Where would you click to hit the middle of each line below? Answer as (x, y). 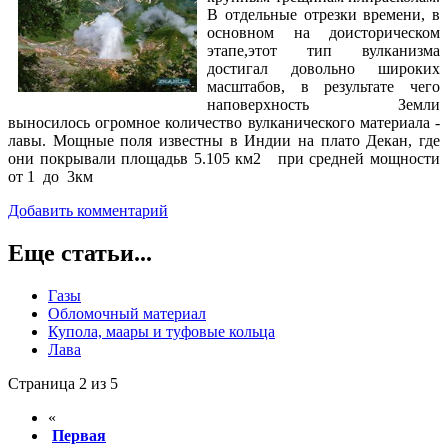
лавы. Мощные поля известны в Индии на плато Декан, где (224, 141)
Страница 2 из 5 (63, 384)
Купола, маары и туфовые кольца (161, 332)
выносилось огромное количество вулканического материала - (224, 123)
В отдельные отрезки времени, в (323, 15)
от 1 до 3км (50, 177)
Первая (79, 436)
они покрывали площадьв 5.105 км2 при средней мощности (224, 159)
